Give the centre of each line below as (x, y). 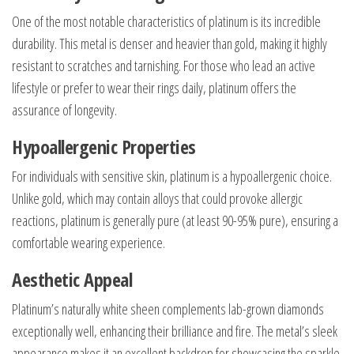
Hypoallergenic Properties (104, 146)
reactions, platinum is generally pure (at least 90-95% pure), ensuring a (175, 220)
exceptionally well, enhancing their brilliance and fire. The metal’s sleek (175, 331)
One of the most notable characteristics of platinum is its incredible (166, 21)
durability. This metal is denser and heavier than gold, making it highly (169, 43)
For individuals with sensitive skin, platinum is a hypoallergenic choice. (172, 176)
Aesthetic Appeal (72, 279)
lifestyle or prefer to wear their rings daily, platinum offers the (154, 87)
